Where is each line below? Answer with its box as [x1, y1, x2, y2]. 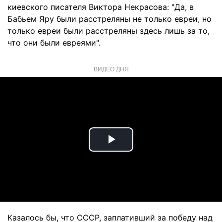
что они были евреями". [7, 38, 101, 48]
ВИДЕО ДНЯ [93, 64, 129, 73]
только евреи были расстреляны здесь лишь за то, [7, 26, 210, 36]
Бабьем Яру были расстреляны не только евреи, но [7, 14, 212, 24]
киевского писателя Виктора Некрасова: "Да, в [7, 2, 194, 12]
